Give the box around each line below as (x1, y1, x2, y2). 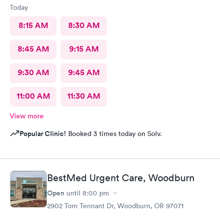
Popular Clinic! (20, 128, 66, 138)
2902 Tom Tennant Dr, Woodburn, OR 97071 (47, 201, 184, 210)
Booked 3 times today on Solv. (66, 129, 162, 138)
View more (10, 111, 44, 120)
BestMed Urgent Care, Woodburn (47, 172, 194, 184)
